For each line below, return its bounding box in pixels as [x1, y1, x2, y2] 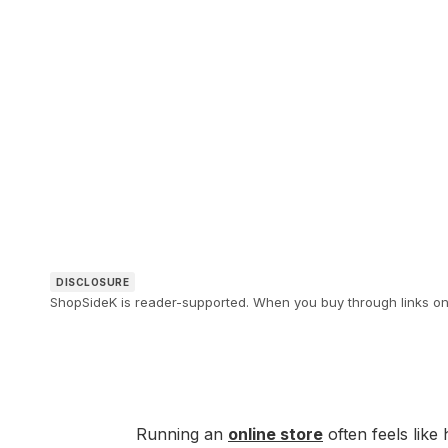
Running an [136, 424, 228, 445]
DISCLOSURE [56, 276, 129, 289]
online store [228, 424, 323, 445]
